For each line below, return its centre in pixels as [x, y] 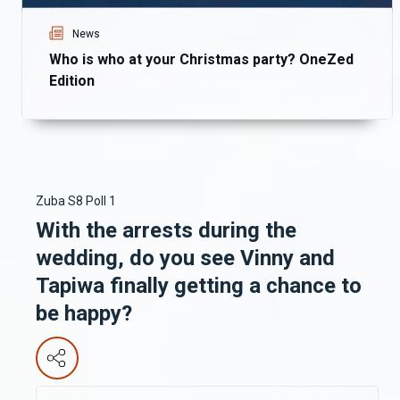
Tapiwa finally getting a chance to [199, 286]
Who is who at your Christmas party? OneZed [201, 60]
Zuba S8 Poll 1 [76, 201]
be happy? [84, 314]
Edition [72, 81]
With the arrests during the [166, 231]
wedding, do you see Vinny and [185, 258]
